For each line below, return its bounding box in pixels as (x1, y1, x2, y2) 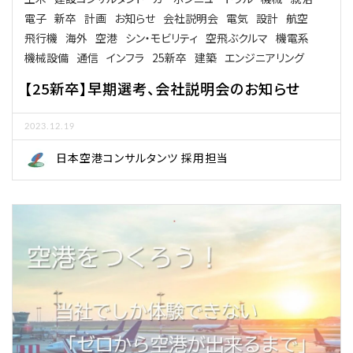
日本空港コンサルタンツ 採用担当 (56, 150, 229, 166)
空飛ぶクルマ (206, 30, 268, 46)
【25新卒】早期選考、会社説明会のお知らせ (24, 78, 300, 99)
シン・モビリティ (125, 30, 198, 46)
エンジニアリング (225, 50, 304, 66)
